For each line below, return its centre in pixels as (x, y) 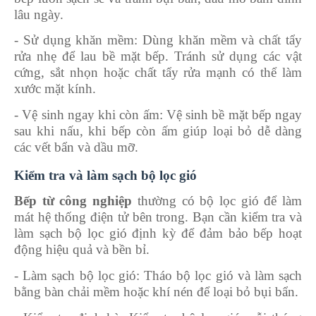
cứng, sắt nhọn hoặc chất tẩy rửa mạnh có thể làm (158, 72)
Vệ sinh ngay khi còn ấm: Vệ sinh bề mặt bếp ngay (162, 114)
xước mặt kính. (55, 88)
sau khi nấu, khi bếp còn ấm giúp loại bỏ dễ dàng (158, 130)
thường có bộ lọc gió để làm (217, 200)
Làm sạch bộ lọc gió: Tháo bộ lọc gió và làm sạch (163, 275)
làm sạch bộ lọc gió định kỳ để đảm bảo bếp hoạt (158, 233)
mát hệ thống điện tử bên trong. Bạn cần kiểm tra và (158, 217)
